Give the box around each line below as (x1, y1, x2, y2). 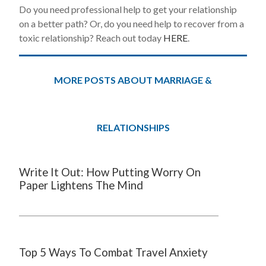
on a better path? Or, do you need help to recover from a (19, 18, 244, 29)
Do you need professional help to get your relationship (19, 4, 237, 15)
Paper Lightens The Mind (19, 179, 143, 192)
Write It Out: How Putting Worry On (19, 166, 201, 179)
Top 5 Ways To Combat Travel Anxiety (19, 246, 208, 259)
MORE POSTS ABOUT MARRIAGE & (54, 74, 212, 85)
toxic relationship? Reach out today (19, 32, 163, 43)
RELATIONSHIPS (96, 122, 170, 133)
